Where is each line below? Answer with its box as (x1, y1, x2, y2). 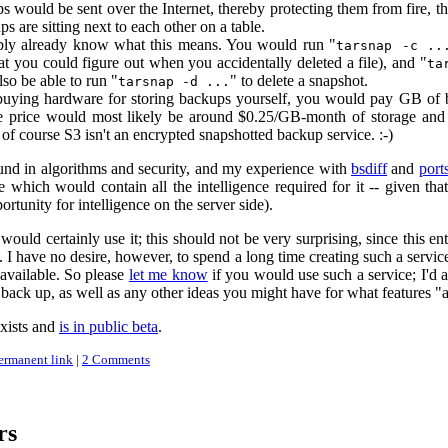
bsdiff (351, 160, 387, 177)
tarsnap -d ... (118, 74, 230, 89)
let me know (128, 266, 208, 283)
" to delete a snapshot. (230, 72, 368, 89)
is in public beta (59, 318, 158, 335)
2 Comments (82, 352, 150, 367)
